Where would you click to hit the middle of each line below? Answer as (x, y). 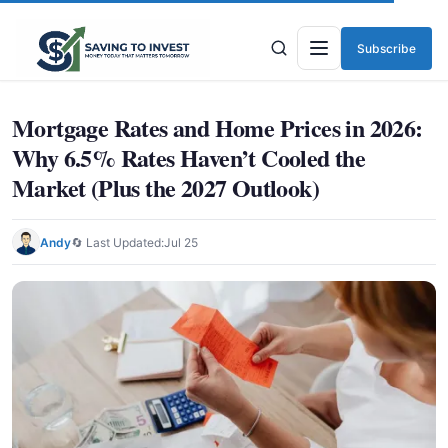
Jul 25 (181, 242)
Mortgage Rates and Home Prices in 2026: (217, 127)
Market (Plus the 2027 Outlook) (165, 187)
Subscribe (386, 48)
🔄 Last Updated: (117, 242)
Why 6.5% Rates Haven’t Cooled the (189, 157)
